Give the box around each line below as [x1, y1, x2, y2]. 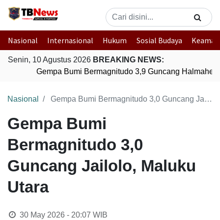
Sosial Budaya [136, 35, 182, 45]
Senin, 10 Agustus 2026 [8, 55, 93, 64]
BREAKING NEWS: [93, 55, 164, 64]
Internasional [47, 35, 94, 45]
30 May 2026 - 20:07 [19, 211, 91, 219]
